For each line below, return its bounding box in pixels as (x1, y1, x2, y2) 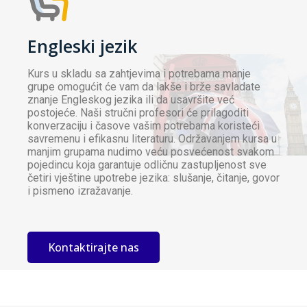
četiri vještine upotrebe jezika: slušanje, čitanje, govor (27, 171, 280, 185)
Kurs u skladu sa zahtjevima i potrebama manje (27, 67, 251, 81)
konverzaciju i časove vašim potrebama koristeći (27, 119, 260, 133)
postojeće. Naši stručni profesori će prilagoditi (27, 106, 249, 120)
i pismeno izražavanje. (27, 184, 133, 198)
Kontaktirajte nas (48, 240, 139, 256)
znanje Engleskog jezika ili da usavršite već (27, 93, 234, 107)
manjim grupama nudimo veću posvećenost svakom (27, 145, 274, 159)
